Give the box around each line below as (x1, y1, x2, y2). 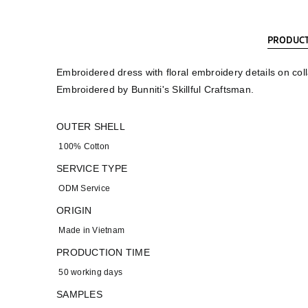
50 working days (56, 267, 122, 277)
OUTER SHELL (56, 121, 125, 132)
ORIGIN (56, 205, 92, 216)
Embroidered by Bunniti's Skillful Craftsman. (56, 84, 254, 95)
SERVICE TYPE (56, 163, 127, 174)
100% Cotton (56, 142, 109, 151)
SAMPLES (56, 289, 102, 300)
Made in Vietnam (56, 225, 124, 235)
